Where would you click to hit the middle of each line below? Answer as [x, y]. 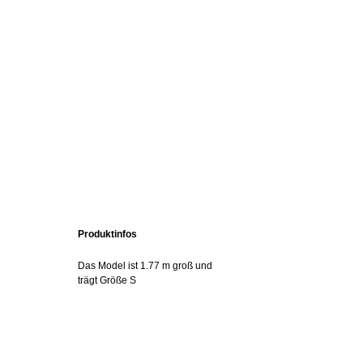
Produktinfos [107, 234]
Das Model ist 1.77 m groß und [145, 266]
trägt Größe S [107, 280]
